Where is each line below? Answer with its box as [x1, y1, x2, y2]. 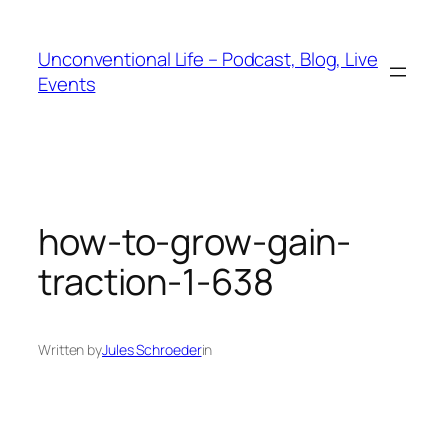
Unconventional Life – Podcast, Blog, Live [38, 45, 378, 72]
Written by [38, 340, 102, 360]
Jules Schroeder [102, 340, 202, 360]
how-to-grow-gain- [38, 216, 352, 266]
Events [38, 70, 96, 97]
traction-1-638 [38, 256, 274, 306]
